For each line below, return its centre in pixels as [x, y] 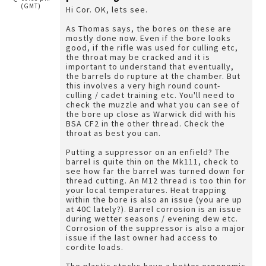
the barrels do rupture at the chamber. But [153, 76]
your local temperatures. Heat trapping [118, 190]
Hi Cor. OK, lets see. [108, 9]
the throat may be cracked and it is [138, 57]
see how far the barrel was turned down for [156, 171]
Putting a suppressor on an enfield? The [148, 152]
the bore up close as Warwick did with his [151, 114]
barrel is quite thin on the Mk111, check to [153, 161]
